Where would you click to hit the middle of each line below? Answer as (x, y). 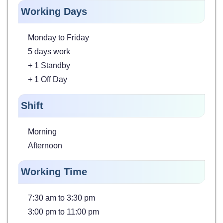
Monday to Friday (58, 37)
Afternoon (45, 145)
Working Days (54, 11)
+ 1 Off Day (48, 79)
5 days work (49, 51)
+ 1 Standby (49, 65)
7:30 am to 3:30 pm (61, 198)
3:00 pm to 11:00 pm (63, 212)
